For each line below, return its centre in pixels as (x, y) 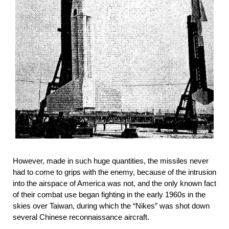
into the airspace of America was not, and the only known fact (114, 183)
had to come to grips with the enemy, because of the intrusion (114, 172)
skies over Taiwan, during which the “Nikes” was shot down (111, 205)
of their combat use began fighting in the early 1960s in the (109, 194)
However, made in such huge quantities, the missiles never (111, 161)
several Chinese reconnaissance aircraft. (81, 217)
